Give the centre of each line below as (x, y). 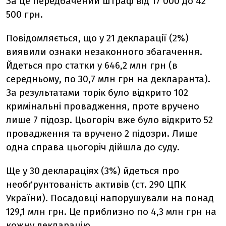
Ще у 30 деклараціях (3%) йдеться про (93, 171)
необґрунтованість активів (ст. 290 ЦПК (96, 185)
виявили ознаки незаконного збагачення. (104, 52)
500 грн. (24, 15)
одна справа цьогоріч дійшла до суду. (93, 147)
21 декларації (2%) (148, 38)
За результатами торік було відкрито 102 (97, 93)
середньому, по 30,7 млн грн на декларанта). (108, 79)
